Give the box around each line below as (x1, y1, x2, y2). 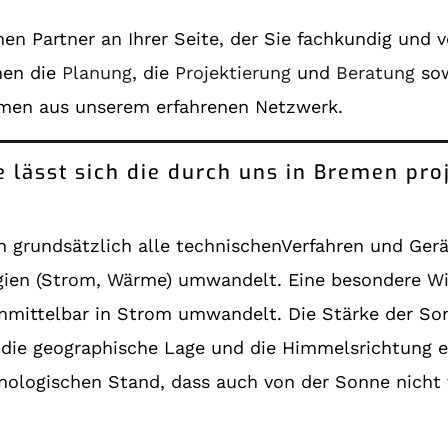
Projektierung (175, 61, 292, 83)
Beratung (336, 61, 416, 83)
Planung (62, 61, 133, 83)
